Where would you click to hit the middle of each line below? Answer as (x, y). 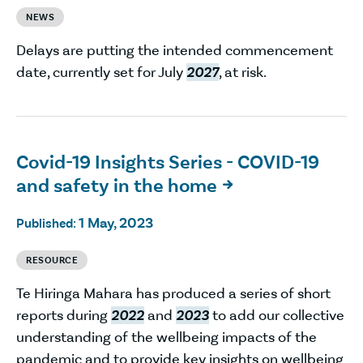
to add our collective (277, 315)
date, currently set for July (101, 72)
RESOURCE (52, 260)
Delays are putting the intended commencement (175, 50)
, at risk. (243, 72)
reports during (64, 315)
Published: (47, 223)
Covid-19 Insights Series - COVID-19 (168, 162)
